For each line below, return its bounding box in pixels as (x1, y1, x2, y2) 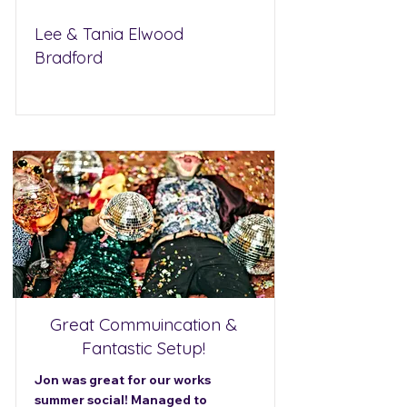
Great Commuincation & (50, 313, 237, 335)
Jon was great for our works (35, 372, 211, 388)
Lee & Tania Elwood (35, 24, 184, 45)
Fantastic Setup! (82, 337, 205, 359)
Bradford (35, 47, 103, 68)
